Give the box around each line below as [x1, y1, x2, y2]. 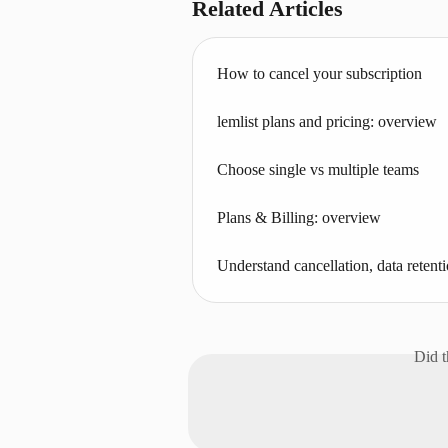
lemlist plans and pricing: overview [217, 112, 437, 130]
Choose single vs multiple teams [217, 160, 419, 178]
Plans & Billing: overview [217, 208, 381, 226]
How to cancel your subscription [217, 64, 422, 82]
